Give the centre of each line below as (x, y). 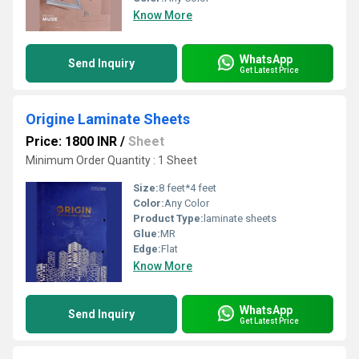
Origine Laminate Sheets (108, 119)
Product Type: (168, 218)
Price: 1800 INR (71, 141)
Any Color (187, 203)
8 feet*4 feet (188, 188)
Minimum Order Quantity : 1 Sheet (111, 160)
